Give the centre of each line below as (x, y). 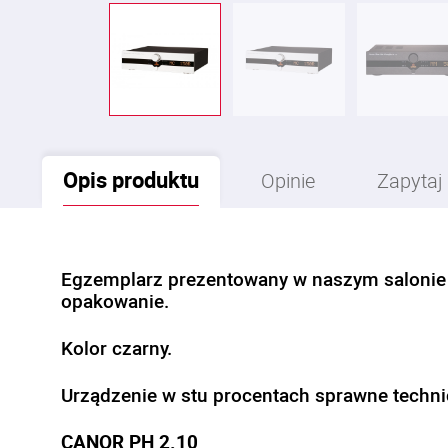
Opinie (288, 180)
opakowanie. (115, 301)
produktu (153, 179)
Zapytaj (410, 180)
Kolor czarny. (116, 348)
